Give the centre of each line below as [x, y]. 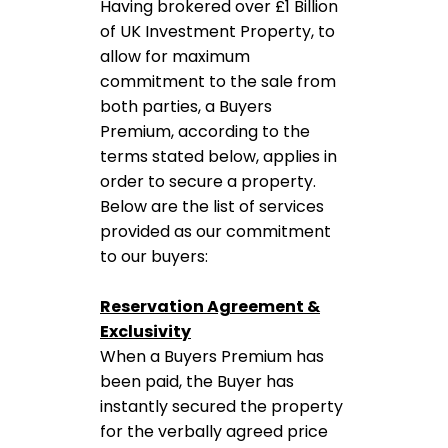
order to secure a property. [208, 181]
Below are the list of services [212, 206]
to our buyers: [154, 256]
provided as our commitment [215, 231]
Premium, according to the [205, 131]
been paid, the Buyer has [197, 381]
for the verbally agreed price [214, 431]
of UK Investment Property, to [217, 31]
